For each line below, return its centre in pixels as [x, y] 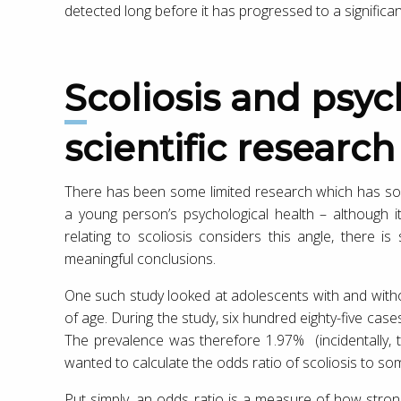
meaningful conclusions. [140, 258]
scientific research [230, 148]
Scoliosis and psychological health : [76, 98]
